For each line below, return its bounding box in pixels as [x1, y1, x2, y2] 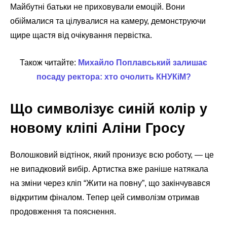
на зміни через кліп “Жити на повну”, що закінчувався [10, 179, 210, 188]
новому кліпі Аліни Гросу [10, 121, 185, 136]
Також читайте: [20, 58, 78, 67]
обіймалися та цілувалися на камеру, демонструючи [10, 17, 206, 26]
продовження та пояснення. [10, 207, 116, 216]
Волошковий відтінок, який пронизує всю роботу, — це [10, 150, 214, 160]
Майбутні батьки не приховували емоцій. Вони [10, 3, 185, 12]
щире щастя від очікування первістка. [10, 31, 152, 40]
